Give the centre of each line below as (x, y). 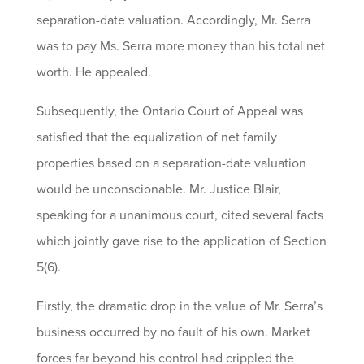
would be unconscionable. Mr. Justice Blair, (158, 189)
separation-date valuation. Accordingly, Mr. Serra (173, 20)
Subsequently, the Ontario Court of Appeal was (169, 111)
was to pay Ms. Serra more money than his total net (180, 46)
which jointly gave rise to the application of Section (181, 241)
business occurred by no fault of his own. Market (173, 332)
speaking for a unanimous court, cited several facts (180, 215)
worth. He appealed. (93, 72)
